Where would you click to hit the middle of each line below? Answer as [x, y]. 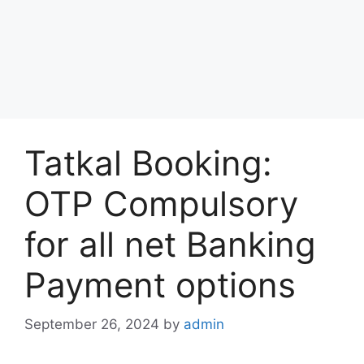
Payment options [160, 284]
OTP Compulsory [161, 203]
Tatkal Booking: [148, 162]
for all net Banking [170, 244]
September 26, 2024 [92, 324]
